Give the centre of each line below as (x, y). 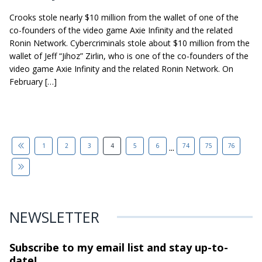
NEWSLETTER (54, 217)
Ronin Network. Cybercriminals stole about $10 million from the (130, 43)
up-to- (210, 247)
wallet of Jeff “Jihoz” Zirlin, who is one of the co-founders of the (129, 56)
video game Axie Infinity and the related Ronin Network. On (121, 68)
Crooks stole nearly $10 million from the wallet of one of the (124, 17)
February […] (33, 81)
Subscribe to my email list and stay (101, 247)
